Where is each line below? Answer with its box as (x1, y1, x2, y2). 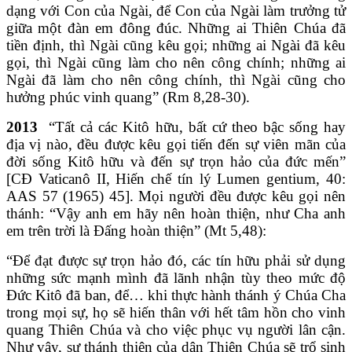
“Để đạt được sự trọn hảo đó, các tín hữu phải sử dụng (6, 251, 346, 269)
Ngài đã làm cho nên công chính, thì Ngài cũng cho (6, 71, 346, 88)
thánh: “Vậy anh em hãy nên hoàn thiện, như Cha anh (6, 204, 346, 222)
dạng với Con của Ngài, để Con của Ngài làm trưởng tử (6, 2, 346, 19)
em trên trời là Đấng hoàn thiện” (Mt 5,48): (6, 222, 266, 239)
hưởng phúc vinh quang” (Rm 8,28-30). (6, 88, 250, 105)
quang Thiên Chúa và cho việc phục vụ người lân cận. (6, 321, 346, 338)
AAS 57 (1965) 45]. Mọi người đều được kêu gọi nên (6, 187, 346, 204)
